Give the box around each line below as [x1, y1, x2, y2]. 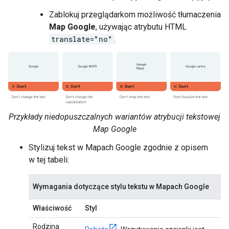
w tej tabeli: [29, 155, 69, 165]
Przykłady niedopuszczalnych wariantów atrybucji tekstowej [9, 112, 220, 122]
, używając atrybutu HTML [96, 21, 187, 32]
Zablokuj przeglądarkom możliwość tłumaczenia [49, 9, 221, 19]
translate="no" [51, 34, 112, 44]
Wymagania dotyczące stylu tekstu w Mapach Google [33, 182, 209, 191]
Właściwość [33, 204, 72, 213]
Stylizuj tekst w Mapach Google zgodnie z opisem [29, 143, 208, 153]
